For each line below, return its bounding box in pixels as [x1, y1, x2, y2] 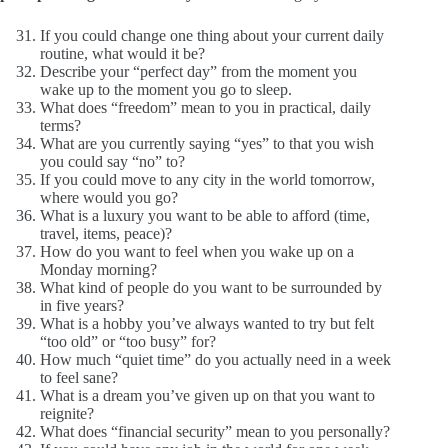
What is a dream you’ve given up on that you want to [40, 386, 375, 404]
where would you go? [40, 188, 178, 206]
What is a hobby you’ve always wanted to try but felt [40, 314, 374, 332]
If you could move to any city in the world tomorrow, [40, 170, 375, 188]
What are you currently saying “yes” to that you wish [40, 134, 374, 152]
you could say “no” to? [40, 152, 185, 170]
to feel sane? [40, 368, 118, 386]
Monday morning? [40, 260, 157, 278]
